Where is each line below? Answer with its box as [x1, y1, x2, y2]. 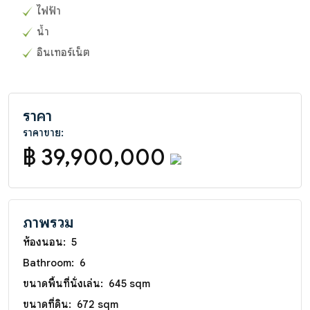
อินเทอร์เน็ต [37, 46, 90, 59]
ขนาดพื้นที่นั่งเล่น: [23, 277, 103, 290]
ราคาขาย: [23, 126, 64, 139]
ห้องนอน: [23, 235, 66, 248]
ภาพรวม [23, 212, 73, 232]
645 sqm [109, 277, 150, 290]
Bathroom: [23, 256, 74, 269]
